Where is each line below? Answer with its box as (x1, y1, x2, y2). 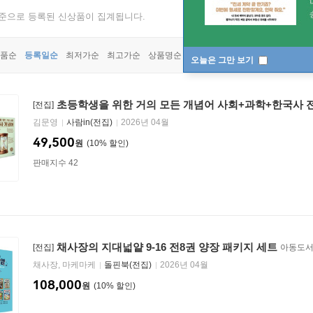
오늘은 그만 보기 (191, 54, 256, 65)
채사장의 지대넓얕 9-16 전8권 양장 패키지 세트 (57, 241, 277, 253)
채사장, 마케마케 (33, 260, 98, 270)
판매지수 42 (33, 158, 78, 168)
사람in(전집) (66, 117, 112, 127)
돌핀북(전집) (104, 260, 152, 270)
